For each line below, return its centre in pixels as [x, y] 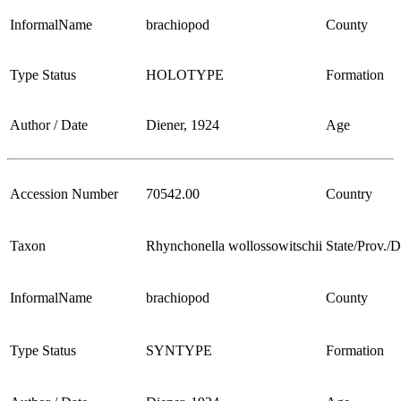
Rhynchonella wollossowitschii [234, 245]
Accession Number [64, 193]
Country [349, 193]
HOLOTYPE [185, 74]
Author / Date [49, 124]
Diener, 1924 [183, 124]
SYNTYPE [179, 350]
